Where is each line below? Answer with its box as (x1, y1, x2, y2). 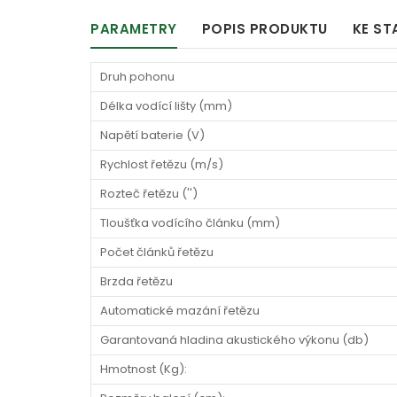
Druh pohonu (100, 68, 175, 85)
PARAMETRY (90, 19, 177, 38)
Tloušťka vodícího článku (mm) (100, 214, 280, 231)
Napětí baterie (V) (100, 127, 205, 144)
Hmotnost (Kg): (100, 361, 187, 378)
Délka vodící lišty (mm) (100, 97, 232, 114)
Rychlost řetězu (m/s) (100, 156, 223, 173)
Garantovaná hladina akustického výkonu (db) (100, 331, 369, 348)
